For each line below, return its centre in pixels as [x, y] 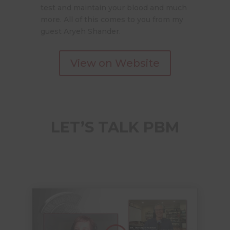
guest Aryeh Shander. [80, 31]
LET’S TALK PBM [115, 127]
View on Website [115, 63]
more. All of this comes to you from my [112, 19]
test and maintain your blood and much [113, 7]
